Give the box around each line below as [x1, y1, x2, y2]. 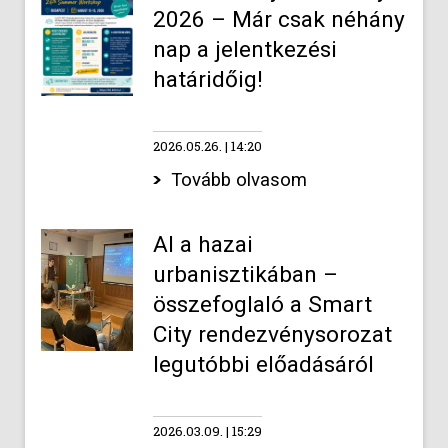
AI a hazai [152, 231, 253, 258]
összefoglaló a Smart [152, 291, 372, 318]
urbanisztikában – [152, 261, 338, 288]
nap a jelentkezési [152, 36, 337, 63]
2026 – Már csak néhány [152, 6, 405, 33]
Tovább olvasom [171, 169, 308, 191]
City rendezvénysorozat [152, 321, 392, 348]
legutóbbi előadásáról [152, 351, 374, 378]
